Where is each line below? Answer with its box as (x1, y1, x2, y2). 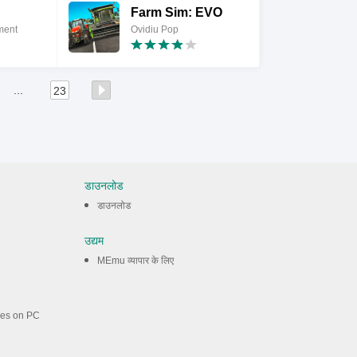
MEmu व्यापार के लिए (97, 255, 174, 266)
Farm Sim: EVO (131, 6, 222, 19)
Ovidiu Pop (131, 24, 178, 35)
